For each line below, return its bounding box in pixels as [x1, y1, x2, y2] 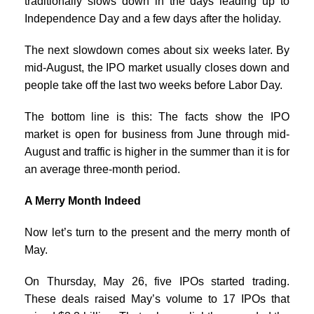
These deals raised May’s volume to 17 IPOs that [25, 292, 289, 305]
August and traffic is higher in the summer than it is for [25, 145, 289, 158]
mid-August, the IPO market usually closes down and [25, 61, 289, 74]
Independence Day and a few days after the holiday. [25, 12, 281, 25]
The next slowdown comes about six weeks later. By [25, 43, 289, 56]
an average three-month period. [25, 163, 180, 175]
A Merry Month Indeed [25, 194, 141, 207]
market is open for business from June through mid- [25, 128, 289, 140]
